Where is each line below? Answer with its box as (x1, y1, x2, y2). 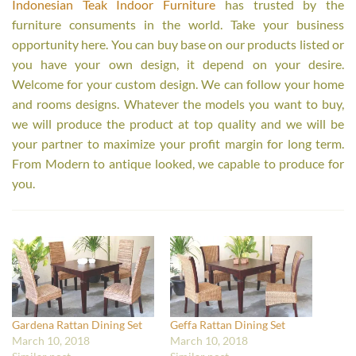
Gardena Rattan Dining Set (12, 318, 142, 332)
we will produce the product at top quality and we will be (12, 116, 344, 131)
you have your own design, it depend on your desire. (12, 56, 344, 72)
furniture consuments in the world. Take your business (12, 17, 344, 32)
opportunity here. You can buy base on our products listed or (12, 37, 344, 52)
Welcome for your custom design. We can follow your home (12, 76, 344, 91)
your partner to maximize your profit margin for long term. (12, 136, 344, 151)
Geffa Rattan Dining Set (170, 318, 285, 332)
